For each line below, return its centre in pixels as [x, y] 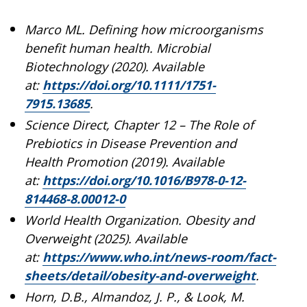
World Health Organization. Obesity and [139, 220]
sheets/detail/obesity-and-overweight [140, 275]
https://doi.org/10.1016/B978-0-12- [144, 180]
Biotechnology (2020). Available [114, 66]
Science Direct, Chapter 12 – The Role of [139, 124]
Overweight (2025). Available [106, 238]
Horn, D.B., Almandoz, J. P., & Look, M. [135, 296]
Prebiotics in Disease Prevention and [131, 143]
